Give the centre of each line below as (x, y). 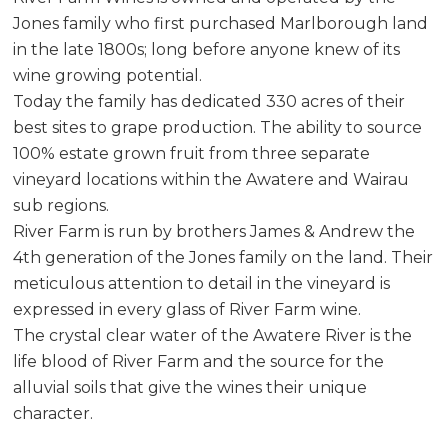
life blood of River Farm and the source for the (199, 362)
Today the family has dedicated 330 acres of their (209, 102)
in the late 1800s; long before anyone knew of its (207, 50)
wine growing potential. (108, 76)
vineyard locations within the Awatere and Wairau (211, 180)
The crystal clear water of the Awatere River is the (213, 336)
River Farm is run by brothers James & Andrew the (214, 232)
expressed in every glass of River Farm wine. (187, 310)
